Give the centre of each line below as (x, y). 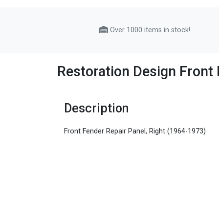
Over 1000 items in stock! (149, 30)
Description (97, 108)
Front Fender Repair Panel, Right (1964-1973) (135, 131)
